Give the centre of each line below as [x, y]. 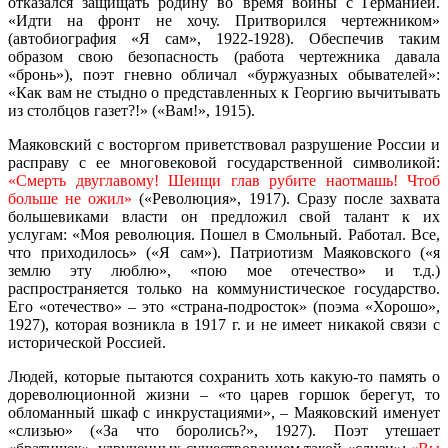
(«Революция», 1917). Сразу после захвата [286, 198]
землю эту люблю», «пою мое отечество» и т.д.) [224, 270]
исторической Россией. [87, 342]
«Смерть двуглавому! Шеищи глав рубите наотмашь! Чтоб [224, 180]
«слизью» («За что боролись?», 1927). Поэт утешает [224, 430]
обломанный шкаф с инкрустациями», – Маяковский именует [224, 412]
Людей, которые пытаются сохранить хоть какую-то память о [224, 376]
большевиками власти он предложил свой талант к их [224, 216]
